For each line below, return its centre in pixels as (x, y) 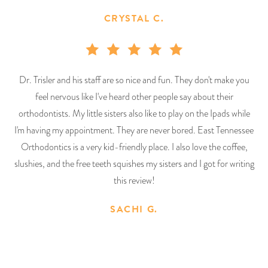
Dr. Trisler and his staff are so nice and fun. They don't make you (134, 80)
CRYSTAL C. (134, 18)
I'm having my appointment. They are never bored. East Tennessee (134, 130)
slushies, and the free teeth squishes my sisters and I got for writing (134, 164)
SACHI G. (134, 209)
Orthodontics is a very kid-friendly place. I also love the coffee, (134, 147)
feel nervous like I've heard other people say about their (134, 97)
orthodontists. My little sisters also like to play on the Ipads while (134, 113)
